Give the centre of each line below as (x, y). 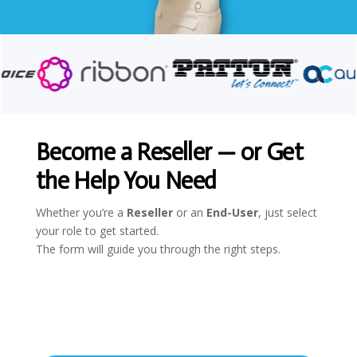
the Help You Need (126, 181)
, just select (287, 213)
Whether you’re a (81, 213)
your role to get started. (97, 231)
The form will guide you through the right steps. (158, 249)
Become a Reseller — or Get (169, 153)
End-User (232, 213)
